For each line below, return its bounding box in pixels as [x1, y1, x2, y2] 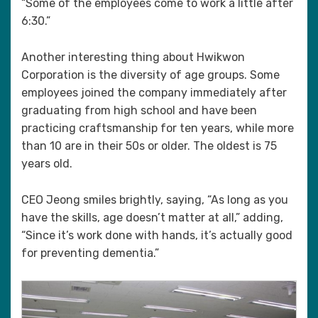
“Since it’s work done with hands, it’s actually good [21, 229, 292, 242]
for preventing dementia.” [21, 246, 159, 260]
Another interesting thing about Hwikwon [21, 50, 245, 64]
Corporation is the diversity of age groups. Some [21, 68, 280, 82]
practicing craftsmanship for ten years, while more [21, 121, 294, 135]
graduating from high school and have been [21, 104, 257, 117]
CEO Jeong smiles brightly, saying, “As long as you [21, 193, 288, 207]
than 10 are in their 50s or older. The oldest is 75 [21, 139, 277, 153]
